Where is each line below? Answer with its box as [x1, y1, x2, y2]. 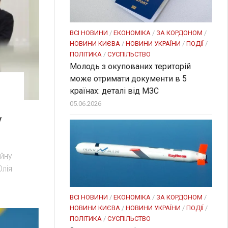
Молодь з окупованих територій [70, 61, 191, 71]
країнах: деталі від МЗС [70, 85, 159, 96]
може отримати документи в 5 [70, 73, 187, 83]
